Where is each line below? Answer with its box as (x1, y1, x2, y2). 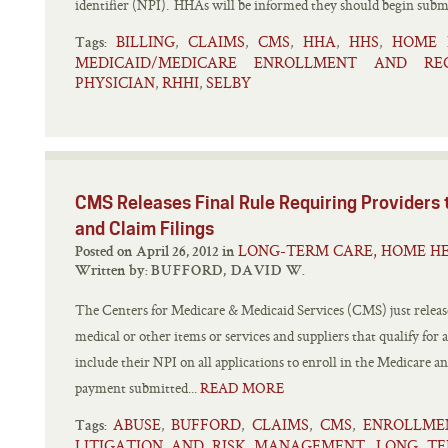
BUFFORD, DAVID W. (151, 264, 307, 279)
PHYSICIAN (75, 72, 155, 93)
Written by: (75, 264, 151, 279)
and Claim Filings (75, 218, 214, 239)
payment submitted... (75, 378, 200, 398)
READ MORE (200, 378, 284, 398)
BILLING (116, 31, 175, 52)
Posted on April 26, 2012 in (222, 245, 238, 260)
